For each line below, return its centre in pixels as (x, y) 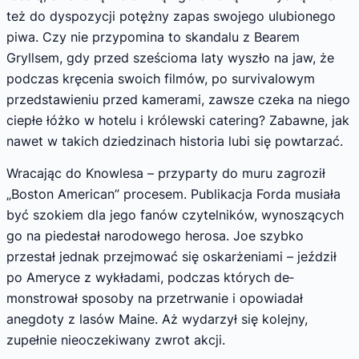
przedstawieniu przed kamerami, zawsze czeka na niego (178, 100)
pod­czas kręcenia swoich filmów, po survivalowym (161, 79)
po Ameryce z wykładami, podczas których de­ (150, 277)
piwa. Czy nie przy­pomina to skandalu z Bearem (153, 37)
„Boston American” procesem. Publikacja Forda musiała (173, 194)
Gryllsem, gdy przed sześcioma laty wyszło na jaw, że (170, 58)
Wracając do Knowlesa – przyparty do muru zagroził (166, 173)
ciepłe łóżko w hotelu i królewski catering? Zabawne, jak (178, 121)
